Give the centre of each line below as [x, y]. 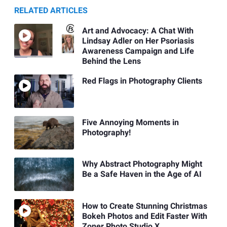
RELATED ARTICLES [51, 11]
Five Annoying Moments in [130, 123]
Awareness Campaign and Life [138, 51]
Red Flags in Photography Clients [142, 81]
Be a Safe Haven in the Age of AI [142, 175]
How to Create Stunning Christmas [144, 206]
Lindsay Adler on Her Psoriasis [138, 41]
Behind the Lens [111, 61]
